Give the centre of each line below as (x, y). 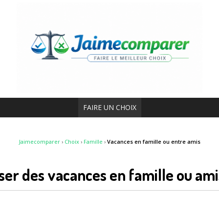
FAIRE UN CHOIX (109, 107)
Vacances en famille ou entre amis (153, 141)
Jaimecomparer (39, 141)
